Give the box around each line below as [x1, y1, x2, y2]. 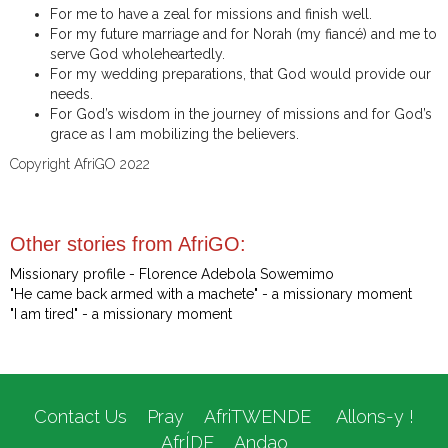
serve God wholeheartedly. [50, 46, 225, 63]
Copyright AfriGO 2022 [10, 156, 150, 173]
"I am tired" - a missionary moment [10, 306, 232, 323]
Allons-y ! [331, 406, 414, 428]
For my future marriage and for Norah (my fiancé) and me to [50, 26, 437, 43]
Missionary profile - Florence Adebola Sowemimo [10, 266, 334, 283]
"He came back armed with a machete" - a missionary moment [10, 286, 412, 303]
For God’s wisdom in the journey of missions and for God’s [50, 106, 432, 123]
